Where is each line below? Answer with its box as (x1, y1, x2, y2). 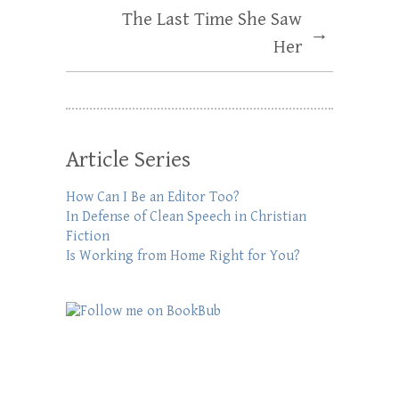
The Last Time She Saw (122, 8, 302, 30)
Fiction (66, 227, 110, 245)
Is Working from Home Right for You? (66, 247, 300, 265)
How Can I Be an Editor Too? (66, 188, 240, 206)
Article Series (66, 145, 191, 173)
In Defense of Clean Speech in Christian (66, 208, 306, 225)
